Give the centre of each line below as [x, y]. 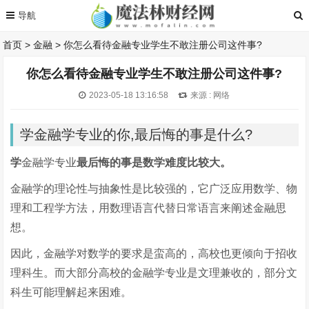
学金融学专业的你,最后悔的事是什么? [137, 134]
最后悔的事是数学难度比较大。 [154, 162]
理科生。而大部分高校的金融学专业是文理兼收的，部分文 [154, 273]
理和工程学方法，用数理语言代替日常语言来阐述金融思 [149, 208]
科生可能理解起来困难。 [71, 292]
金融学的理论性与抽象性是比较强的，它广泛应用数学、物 [154, 189]
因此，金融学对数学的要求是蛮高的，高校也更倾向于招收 [154, 253]
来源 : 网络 [210, 95]
